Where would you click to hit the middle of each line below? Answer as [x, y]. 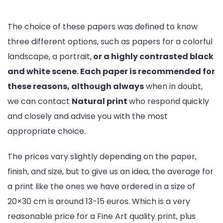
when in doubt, [173, 86]
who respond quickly [169, 101]
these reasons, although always [76, 86]
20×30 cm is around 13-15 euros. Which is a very [99, 202]
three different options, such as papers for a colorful [110, 41]
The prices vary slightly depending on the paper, [102, 157]
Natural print [100, 101]
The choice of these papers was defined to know [103, 26]
